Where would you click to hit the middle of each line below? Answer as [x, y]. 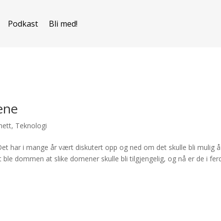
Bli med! [63, 24]
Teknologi [31, 126]
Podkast [23, 24]
